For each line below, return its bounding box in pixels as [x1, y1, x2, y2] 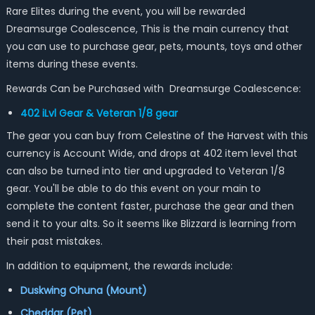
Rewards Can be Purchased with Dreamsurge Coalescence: [6, 82, 301, 96]
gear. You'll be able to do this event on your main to [6, 181, 261, 195]
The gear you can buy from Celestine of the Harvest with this [6, 129, 308, 143]
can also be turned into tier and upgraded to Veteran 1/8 [6, 164, 285, 178]
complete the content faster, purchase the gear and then [6, 199, 294, 213]
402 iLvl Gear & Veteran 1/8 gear [20, 106, 178, 120]
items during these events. [6, 57, 141, 71]
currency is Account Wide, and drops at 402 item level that [6, 146, 297, 160]
